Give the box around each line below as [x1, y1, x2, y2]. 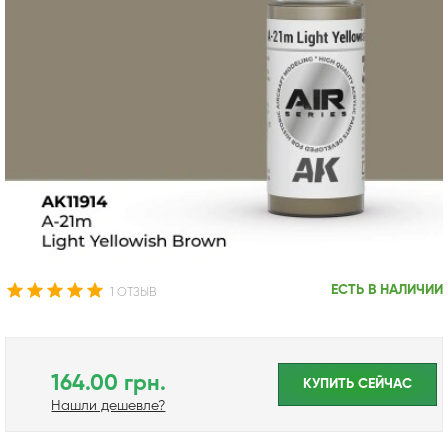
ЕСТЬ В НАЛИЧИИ [330, 282, 443, 297]
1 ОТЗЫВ [110, 286, 156, 299]
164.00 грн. [50, 372, 166, 395]
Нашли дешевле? [51, 398, 166, 413]
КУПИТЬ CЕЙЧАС [303, 376, 412, 391]
